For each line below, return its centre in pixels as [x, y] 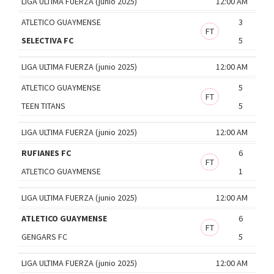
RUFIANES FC [46, 153]
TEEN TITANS [43, 106]
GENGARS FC [44, 236]
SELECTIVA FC [47, 40]
